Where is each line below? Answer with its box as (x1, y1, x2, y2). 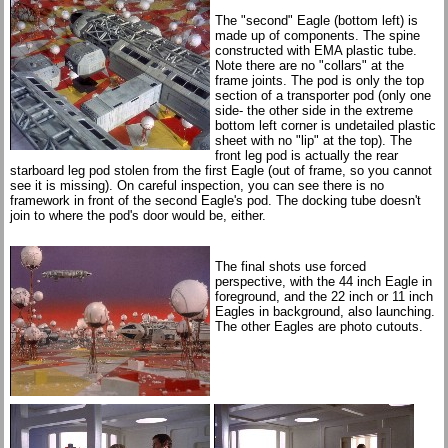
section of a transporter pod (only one (215, 88, 431, 103)
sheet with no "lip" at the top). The (215, 133, 412, 148)
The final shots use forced (215, 259, 366, 274)
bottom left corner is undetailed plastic (215, 118, 436, 133)
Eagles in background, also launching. (215, 304, 435, 319)
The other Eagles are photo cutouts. (215, 319, 423, 334)
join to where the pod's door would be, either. (10, 208, 266, 223)
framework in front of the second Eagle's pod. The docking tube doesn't (10, 193, 421, 208)
